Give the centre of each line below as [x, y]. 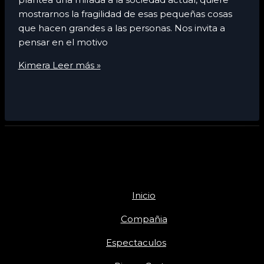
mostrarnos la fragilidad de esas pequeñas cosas [125, 14]
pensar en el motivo [63, 42]
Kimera [34, 65]
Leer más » [75, 65]
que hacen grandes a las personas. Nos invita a [121, 28]
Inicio [144, 195]
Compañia [144, 219]
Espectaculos [136, 242]
